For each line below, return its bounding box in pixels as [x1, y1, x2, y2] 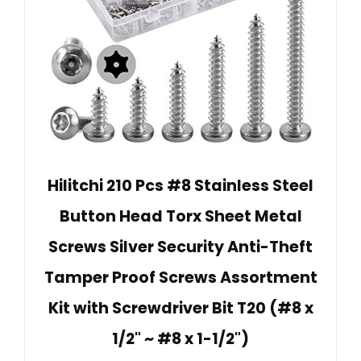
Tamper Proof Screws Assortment [44, 267, 317, 289]
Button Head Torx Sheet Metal [59, 205, 302, 228]
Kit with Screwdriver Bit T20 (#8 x [48, 297, 313, 320]
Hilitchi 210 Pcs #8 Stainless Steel [48, 175, 313, 197]
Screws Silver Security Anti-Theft [48, 236, 313, 259]
